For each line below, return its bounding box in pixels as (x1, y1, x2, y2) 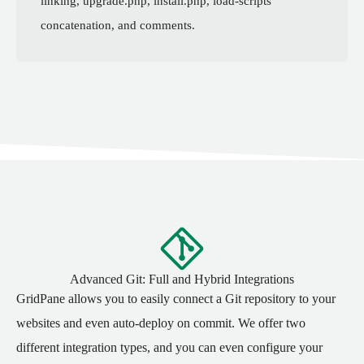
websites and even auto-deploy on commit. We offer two (16, 315, 305, 330)
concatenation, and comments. (41, 18, 195, 32)
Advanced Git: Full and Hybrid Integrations (70, 271, 294, 286)
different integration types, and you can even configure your (16, 340, 323, 354)
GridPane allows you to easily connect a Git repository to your (16, 291, 336, 305)
